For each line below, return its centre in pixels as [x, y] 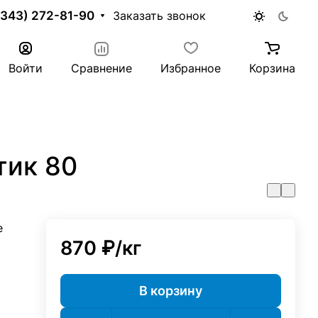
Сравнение [102, 68]
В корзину [171, 290]
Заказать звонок [159, 16]
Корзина [272, 68]
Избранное [191, 68]
